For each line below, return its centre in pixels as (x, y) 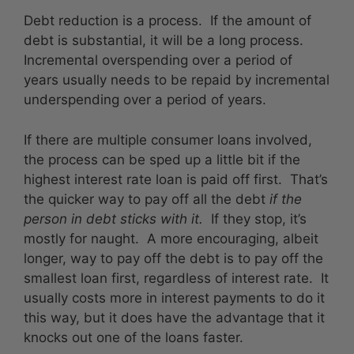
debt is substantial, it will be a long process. (166, 41)
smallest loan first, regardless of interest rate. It (176, 278)
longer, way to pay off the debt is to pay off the (173, 258)
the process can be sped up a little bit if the (162, 159)
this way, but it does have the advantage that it (174, 317)
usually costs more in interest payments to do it (174, 298)
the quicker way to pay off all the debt (147, 199)
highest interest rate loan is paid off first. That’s (176, 179)
